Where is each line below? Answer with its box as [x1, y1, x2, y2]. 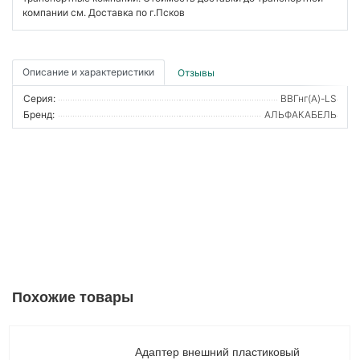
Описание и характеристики [22, 66, 154, 79]
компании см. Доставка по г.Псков [22, 6, 185, 19]
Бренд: [23, 108, 55, 121]
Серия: [23, 92, 55, 105]
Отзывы [178, 67, 215, 80]
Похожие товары [12, 289, 133, 306]
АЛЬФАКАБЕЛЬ [264, 108, 337, 121]
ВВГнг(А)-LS [280, 92, 337, 105]
